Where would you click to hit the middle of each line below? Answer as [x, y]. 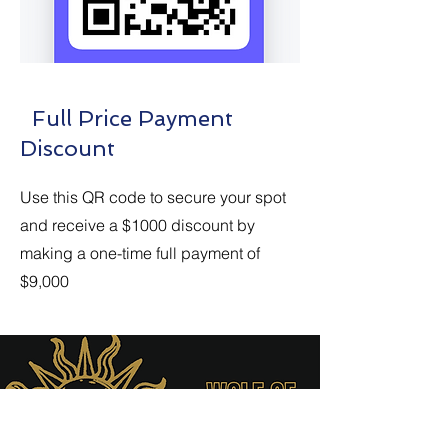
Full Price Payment [126, 118]
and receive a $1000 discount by [137, 225]
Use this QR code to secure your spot [153, 197]
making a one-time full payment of [140, 253]
